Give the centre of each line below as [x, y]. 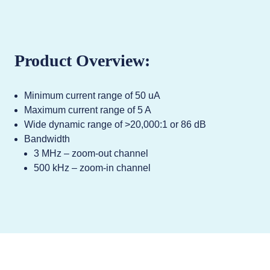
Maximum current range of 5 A [88, 110]
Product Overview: [82, 61]
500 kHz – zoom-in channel [92, 168]
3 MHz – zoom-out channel [91, 153]
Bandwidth [47, 139]
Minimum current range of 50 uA [92, 96]
